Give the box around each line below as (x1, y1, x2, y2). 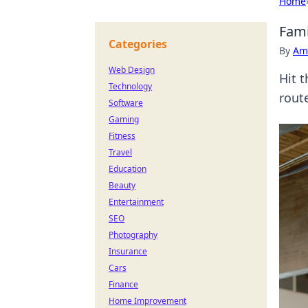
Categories (109, 36, 167, 52)
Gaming (109, 113, 139, 125)
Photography (109, 229, 157, 241)
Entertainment (109, 196, 164, 208)
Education (109, 163, 146, 175)
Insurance (109, 245, 147, 257)
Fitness (109, 130, 135, 142)
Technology (109, 80, 152, 92)
